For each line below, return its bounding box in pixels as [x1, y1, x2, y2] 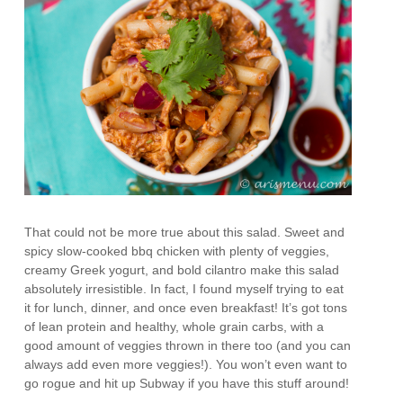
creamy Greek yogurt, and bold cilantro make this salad [24, 262, 340, 277]
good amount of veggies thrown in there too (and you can [24, 337, 352, 353]
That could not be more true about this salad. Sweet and [24, 224, 345, 239]
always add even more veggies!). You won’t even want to [24, 356, 348, 372]
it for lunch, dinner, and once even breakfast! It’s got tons [24, 300, 348, 315]
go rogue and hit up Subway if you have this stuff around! [24, 375, 350, 390]
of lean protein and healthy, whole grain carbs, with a [24, 318, 325, 334]
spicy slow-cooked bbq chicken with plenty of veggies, [24, 243, 330, 258]
